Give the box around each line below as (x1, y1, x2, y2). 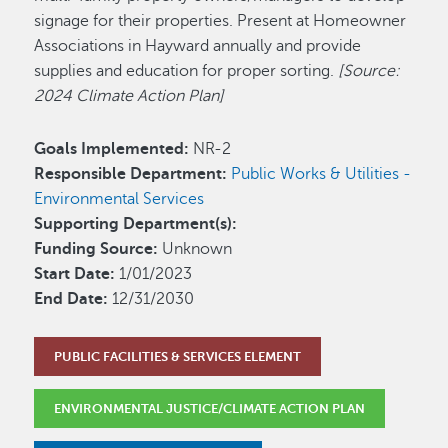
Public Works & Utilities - (231, 165, 412, 183)
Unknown (162, 240, 233, 258)
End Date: (34, 290, 109, 308)
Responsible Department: (34, 165, 232, 183)
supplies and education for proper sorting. (34, 62, 339, 80)
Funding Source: (34, 240, 163, 258)
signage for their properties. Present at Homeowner (34, 12, 407, 30)
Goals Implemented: (34, 140, 190, 158)
